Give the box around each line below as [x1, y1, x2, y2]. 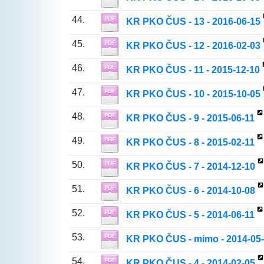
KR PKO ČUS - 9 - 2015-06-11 [126, 113, 255, 124]
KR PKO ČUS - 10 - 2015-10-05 [126, 89, 260, 100]
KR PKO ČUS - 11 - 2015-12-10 [126, 65, 260, 75]
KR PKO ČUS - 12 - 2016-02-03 [126, 41, 260, 51]
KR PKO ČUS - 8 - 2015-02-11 [126, 137, 255, 148]
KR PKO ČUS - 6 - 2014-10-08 [126, 186, 255, 196]
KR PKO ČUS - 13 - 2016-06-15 [126, 16, 260, 27]
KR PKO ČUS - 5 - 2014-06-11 [126, 210, 255, 220]
